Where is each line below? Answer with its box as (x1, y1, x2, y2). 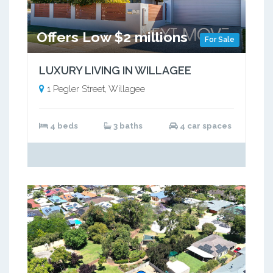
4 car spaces (177, 121, 232, 131)
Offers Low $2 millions (37, 28, 188, 45)
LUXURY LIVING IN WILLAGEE (38, 64, 191, 77)
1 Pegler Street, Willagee (46, 83, 145, 95)
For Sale (205, 35, 235, 44)
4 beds (48, 121, 78, 131)
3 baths (111, 121, 143, 131)
